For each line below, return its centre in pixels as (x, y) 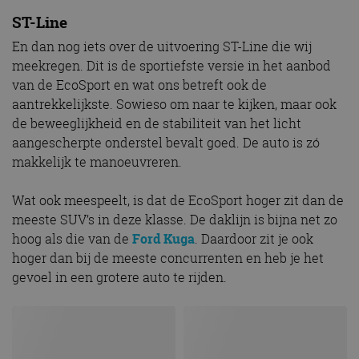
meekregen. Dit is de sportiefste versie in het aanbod (171, 65)
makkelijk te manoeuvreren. (97, 161)
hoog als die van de (72, 238)
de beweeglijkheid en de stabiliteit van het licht (157, 123)
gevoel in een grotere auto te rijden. (119, 277)
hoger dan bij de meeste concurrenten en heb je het (168, 258)
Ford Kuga (163, 238)
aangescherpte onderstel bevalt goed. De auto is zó (166, 142)
